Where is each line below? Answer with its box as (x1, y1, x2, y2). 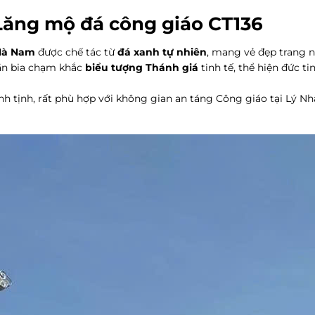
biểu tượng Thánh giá (85, 60, 198, 74)
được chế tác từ (35, 45, 117, 58)
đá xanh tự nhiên (117, 45, 207, 58)
